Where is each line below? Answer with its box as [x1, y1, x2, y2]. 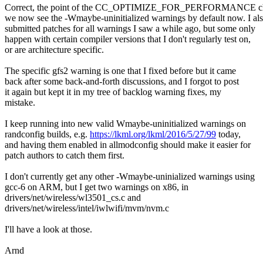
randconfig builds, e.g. [5, 129, 90, 140]
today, [216, 129, 241, 140]
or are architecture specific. [5, 45, 104, 55]
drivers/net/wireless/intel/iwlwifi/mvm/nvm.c [5, 203, 169, 214]
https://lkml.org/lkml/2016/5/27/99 [90, 129, 216, 140]
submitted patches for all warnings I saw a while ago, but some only [5, 23, 255, 34]
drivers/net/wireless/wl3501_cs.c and [5, 193, 141, 203]
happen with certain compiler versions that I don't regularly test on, [5, 34, 251, 45]
